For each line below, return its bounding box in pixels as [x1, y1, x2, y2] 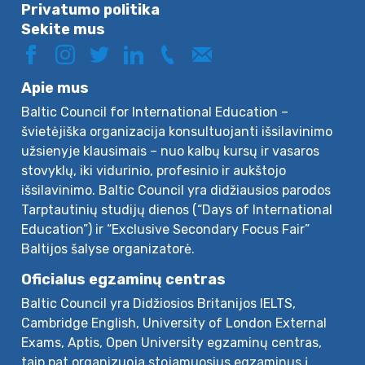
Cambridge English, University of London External [21, 315, 328, 332]
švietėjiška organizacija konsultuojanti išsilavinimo [21, 124, 333, 140]
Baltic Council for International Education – [21, 104, 289, 121]
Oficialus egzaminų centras [21, 270, 226, 289]
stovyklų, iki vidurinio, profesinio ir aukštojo [21, 163, 287, 179]
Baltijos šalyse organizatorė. [21, 241, 196, 257]
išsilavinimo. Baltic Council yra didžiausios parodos [21, 182, 332, 199]
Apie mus [21, 79, 90, 98]
